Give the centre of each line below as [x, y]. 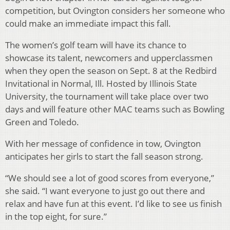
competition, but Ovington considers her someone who [115, 11]
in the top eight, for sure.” [56, 217]
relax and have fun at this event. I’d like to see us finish [113, 204]
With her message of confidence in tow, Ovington [103, 144]
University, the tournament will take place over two [107, 97]
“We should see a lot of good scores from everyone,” [110, 178]
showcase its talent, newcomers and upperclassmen [109, 58]
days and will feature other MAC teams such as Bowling [115, 109]
